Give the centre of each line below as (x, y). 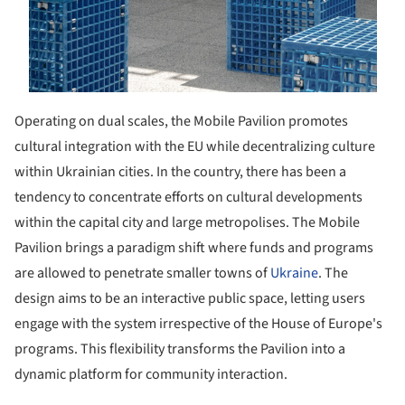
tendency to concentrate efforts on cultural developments (188, 197)
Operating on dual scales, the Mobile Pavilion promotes (181, 121)
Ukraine (294, 273)
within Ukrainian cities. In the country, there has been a (180, 171)
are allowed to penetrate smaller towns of (142, 273)
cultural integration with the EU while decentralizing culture (195, 146)
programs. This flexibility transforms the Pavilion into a (180, 348)
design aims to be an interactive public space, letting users (190, 298)
